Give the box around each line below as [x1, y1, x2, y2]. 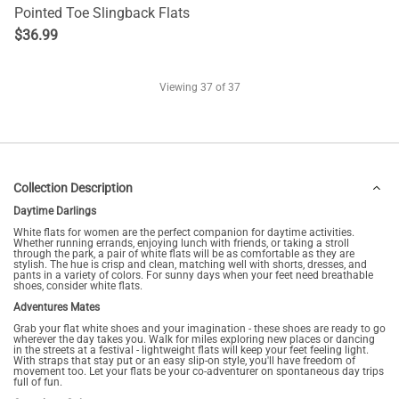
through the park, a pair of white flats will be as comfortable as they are [13, 248, 354, 260]
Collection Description [13, 181, 133, 195]
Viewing [159, 81, 200, 94]
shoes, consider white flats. [13, 280, 142, 292]
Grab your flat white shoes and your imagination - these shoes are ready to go [13, 322, 386, 335]
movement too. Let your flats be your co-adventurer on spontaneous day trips [13, 365, 384, 378]
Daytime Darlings [13, 205, 96, 217]
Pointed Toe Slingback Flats [14, 4, 190, 21]
